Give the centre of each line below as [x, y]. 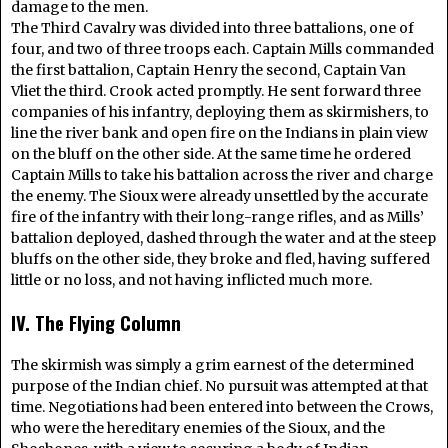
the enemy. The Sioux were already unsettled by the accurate [219, 195]
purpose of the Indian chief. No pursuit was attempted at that [219, 385]
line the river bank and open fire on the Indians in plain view [219, 132]
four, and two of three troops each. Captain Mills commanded [222, 48]
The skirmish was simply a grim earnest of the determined [212, 364]
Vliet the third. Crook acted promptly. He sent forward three [216, 90]
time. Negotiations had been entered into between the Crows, [222, 406]
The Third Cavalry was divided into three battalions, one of [212, 27]
